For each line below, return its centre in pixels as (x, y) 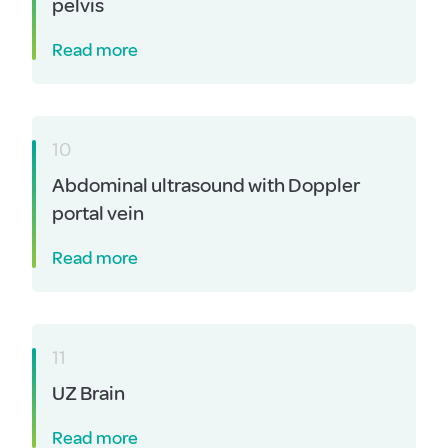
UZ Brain (88, 393)
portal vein (98, 213)
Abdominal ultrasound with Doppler (206, 185)
